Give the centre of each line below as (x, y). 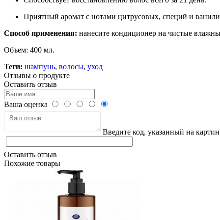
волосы (71, 66)
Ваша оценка (26, 104)
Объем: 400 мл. (29, 50)
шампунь (40, 66)
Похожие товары (32, 163)
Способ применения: (41, 33)
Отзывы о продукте (37, 75)
